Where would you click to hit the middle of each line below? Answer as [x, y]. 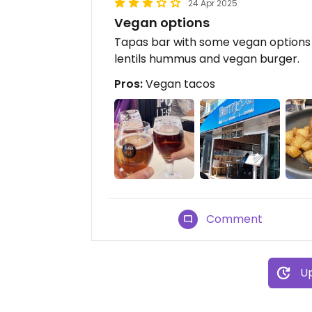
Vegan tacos [179, 84]
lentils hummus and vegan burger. [207, 59]
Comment [235, 219]
